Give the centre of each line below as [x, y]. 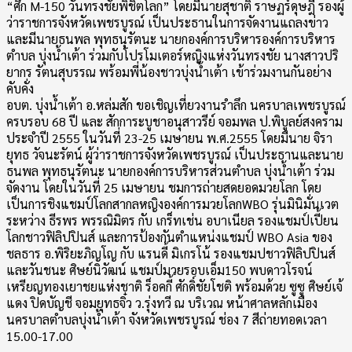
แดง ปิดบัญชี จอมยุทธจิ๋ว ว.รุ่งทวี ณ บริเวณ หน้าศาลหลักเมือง [162, 303]
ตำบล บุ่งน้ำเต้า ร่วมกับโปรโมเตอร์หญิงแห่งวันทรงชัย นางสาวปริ [172, 55]
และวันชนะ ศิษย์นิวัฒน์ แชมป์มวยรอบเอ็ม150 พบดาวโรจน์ [159, 270]
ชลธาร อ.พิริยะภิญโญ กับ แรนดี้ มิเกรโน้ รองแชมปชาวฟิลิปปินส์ [171, 253]
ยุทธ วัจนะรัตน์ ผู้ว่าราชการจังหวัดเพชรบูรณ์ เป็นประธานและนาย [175, 154]
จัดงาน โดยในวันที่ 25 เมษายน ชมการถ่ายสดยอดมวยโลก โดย [164, 187]
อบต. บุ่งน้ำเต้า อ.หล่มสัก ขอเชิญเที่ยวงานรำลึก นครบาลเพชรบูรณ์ [176, 105]
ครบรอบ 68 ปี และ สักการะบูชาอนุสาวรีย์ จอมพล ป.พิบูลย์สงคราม [174, 121]
